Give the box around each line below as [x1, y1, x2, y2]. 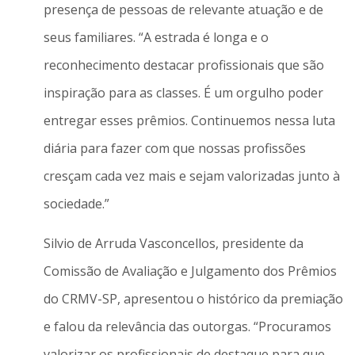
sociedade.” [43, 195, 109, 213]
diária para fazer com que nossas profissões [43, 139, 306, 158]
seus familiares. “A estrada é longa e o [43, 29, 269, 47]
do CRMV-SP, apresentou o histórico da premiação [43, 289, 343, 307]
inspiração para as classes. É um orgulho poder [43, 84, 323, 102]
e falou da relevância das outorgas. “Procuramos [43, 317, 331, 335]
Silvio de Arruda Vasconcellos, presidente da [43, 234, 303, 252]
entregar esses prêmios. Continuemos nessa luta [43, 112, 335, 130]
